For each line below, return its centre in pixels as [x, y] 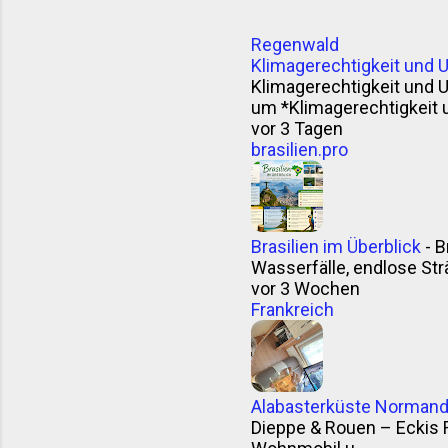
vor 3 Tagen [297, 128]
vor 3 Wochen [305, 288]
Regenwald [295, 44]
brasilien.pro [299, 149]
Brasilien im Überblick [336, 246]
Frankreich [292, 309]
